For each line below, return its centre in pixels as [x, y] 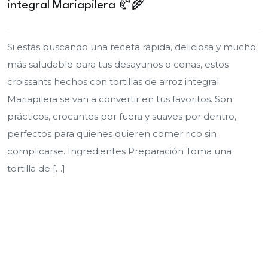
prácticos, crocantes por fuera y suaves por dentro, [122, 116]
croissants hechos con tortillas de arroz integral [113, 82]
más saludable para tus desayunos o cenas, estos [118, 64]
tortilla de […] [36, 168]
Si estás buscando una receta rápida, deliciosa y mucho [132, 47]
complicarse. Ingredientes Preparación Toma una [119, 151]
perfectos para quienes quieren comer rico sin [112, 134]
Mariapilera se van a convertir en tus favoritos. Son [120, 99]
